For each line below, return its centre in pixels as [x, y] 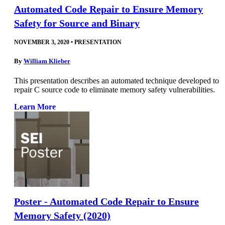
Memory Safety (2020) [62, 216]
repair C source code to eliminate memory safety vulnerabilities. [115, 90]
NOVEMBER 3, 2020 [42, 42]
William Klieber [47, 61]
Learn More [35, 107]
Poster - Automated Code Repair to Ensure [106, 202]
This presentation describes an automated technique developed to [117, 81]
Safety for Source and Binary [77, 23]
